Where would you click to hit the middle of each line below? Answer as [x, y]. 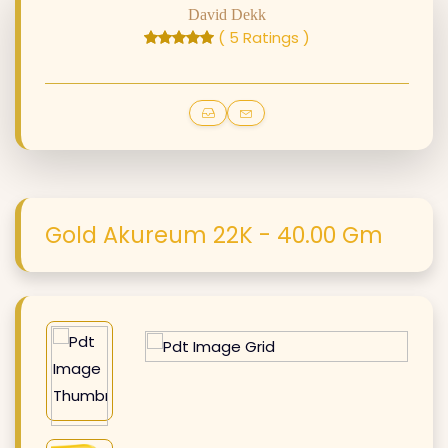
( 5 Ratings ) [264, 37]
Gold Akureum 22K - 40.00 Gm [214, 234]
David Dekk [227, 14]
